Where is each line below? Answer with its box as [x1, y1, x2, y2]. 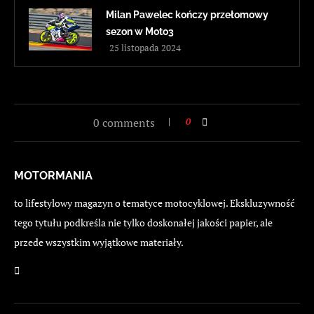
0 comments [93, 115, 155, 131]
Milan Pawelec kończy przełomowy [106, 9, 268, 21]
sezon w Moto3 [106, 26, 174, 38]
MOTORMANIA [14, 169, 93, 183]
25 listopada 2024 [109, 41, 181, 55]
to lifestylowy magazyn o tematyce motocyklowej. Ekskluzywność [14, 196, 295, 210]
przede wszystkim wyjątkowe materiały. [14, 235, 184, 250]
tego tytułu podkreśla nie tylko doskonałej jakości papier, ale [14, 216, 273, 230]
